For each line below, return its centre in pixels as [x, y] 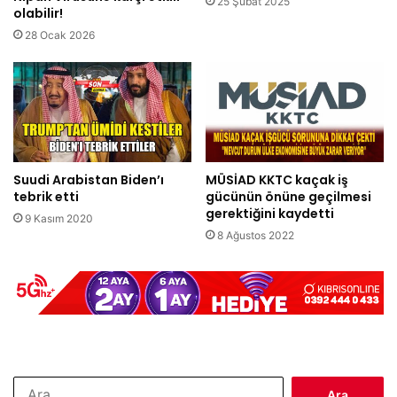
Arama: [302, 384]
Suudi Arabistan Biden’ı [89, 179]
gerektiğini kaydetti [270, 213]
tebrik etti [46, 196]
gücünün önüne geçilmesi [288, 196]
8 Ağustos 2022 [256, 235]
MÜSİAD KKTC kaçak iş [277, 179]
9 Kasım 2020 [59, 218]
